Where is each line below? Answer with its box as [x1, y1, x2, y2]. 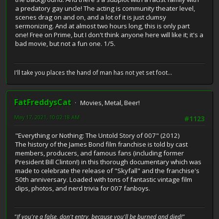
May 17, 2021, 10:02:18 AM [14, 113, 80, 121]
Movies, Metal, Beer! [80, 98, 140, 107]
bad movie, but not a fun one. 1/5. [15, 39, 115, 48]
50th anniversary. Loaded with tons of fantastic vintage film [15, 175, 192, 184]
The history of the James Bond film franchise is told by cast [15, 140, 188, 149]
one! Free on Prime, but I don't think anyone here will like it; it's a [15, 30, 203, 40]
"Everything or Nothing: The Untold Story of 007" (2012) [15, 131, 180, 140]
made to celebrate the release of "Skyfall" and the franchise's [15, 166, 199, 175]
